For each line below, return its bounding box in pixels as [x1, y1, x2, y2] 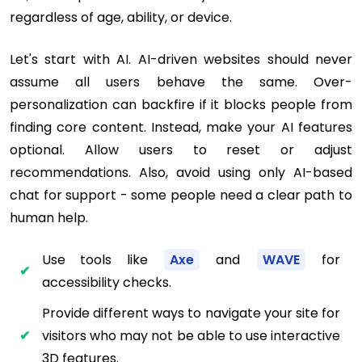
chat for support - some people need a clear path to [10, 185, 352, 204]
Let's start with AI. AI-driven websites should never [10, 49, 352, 69]
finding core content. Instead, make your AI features [10, 117, 352, 137]
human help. [10, 208, 88, 227]
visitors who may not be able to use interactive [42, 326, 340, 345]
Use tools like [42, 250, 162, 269]
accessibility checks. [42, 272, 171, 292]
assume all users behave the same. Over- [10, 72, 352, 91]
